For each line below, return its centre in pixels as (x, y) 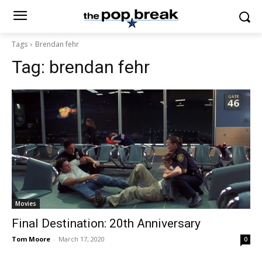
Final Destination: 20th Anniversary (106, 223)
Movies (26, 204)
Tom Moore (31, 239)
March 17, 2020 (82, 239)
